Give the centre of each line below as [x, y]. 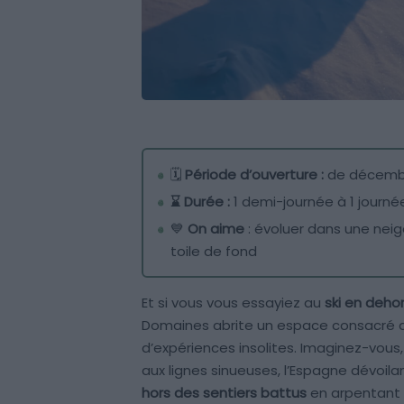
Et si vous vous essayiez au [233, 303]
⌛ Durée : [200, 202]
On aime [214, 229]
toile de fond [214, 252]
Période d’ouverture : [254, 175]
